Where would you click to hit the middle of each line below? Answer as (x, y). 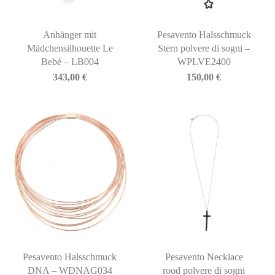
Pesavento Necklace (204, 257)
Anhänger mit (70, 34)
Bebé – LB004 (70, 61)
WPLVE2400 (204, 61)
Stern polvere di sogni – (204, 48)
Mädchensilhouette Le (70, 48)
